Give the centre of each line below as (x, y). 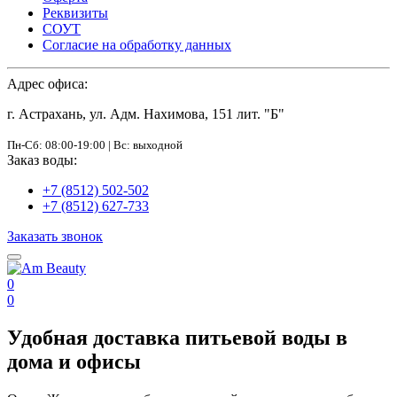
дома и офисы (74, 361)
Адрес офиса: (47, 84)
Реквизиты (75, 13)
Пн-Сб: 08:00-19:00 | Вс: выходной (95, 145)
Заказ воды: (42, 160)
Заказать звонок (55, 236)
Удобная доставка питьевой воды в (177, 337)
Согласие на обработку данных (137, 45)
